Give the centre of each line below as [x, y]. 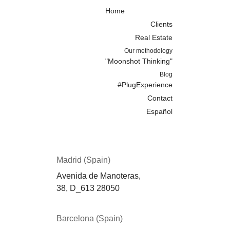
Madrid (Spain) [83, 160]
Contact [160, 98]
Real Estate [154, 37]
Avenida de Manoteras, [100, 176]
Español [159, 111]
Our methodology [148, 51]
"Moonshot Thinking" [139, 61]
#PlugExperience [145, 84]
